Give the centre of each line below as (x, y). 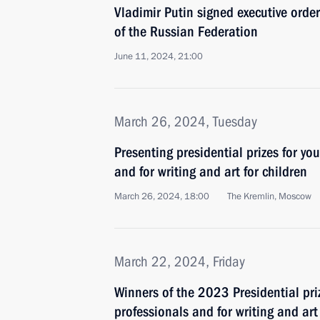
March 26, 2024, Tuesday (186, 121)
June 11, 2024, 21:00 (159, 56)
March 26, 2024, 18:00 (162, 196)
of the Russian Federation (186, 31)
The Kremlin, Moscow (269, 196)
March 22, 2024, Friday (180, 261)
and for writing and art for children (211, 171)
